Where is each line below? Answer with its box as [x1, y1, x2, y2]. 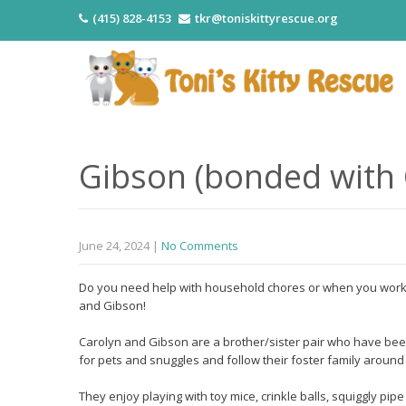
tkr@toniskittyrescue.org [195, 10, 338, 26]
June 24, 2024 [79, 237, 150, 254]
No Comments [161, 237, 238, 254]
